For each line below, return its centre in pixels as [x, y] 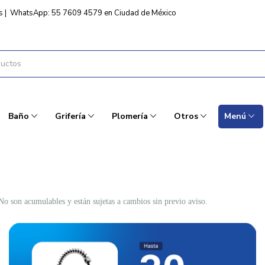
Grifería [70, 117]
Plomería [130, 117]
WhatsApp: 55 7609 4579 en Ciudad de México [93, 13]
